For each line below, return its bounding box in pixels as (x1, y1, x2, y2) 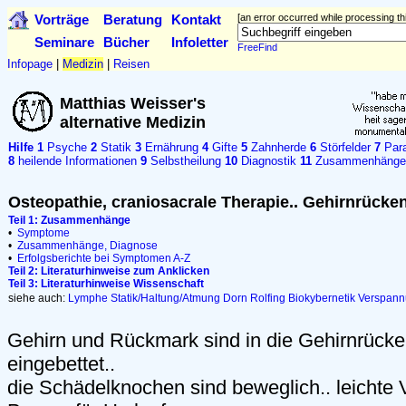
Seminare (34, 34, 94, 50)
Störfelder (316, 140, 371, 154)
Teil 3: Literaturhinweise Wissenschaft (8, 277, 204, 290)
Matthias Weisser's (60, 94, 206, 112)
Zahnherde (247, 140, 306, 154)
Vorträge (34, 12, 89, 27)
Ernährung (141, 140, 198, 154)
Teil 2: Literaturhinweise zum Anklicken (8, 265, 209, 277)
